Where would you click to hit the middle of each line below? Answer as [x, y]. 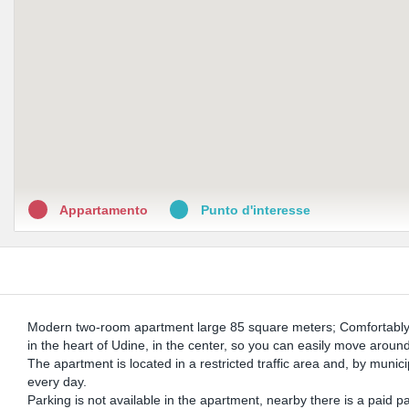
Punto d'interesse [254, 210]
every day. [58, 382]
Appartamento [104, 210]
